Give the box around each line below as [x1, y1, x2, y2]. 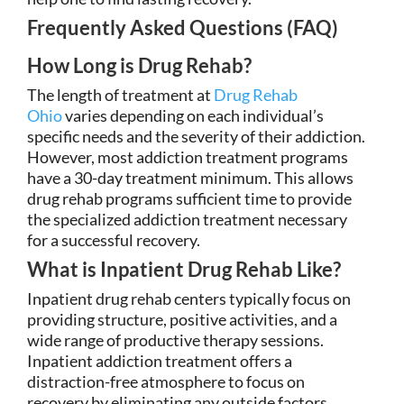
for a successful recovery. [27, 229, 200, 250]
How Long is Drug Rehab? [27, 52, 252, 78]
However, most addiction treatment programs [27, 146, 348, 167]
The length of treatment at [27, 84, 214, 105]
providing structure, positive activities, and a [27, 308, 337, 329]
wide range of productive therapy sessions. [27, 329, 324, 350]
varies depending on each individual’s [62, 105, 324, 125]
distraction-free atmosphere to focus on [27, 371, 305, 391]
